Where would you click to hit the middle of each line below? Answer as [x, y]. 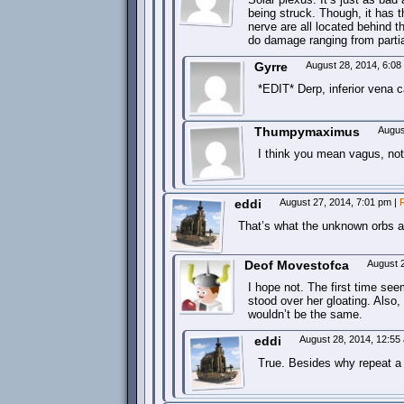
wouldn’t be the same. [305, 314]
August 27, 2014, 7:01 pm [337, 202]
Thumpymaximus [307, 132]
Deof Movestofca [297, 265]
